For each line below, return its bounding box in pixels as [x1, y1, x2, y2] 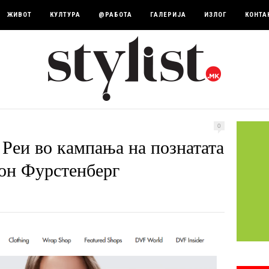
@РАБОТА [98, 11, 132, 19]
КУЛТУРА [50, 11, 80, 19]
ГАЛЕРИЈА [150, 11, 186, 19]
